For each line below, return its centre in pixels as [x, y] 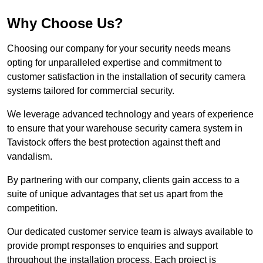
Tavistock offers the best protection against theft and [114, 143]
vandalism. [30, 157]
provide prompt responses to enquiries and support [112, 246]
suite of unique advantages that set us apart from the [115, 194]
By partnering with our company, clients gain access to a [123, 180]
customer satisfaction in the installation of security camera [126, 77]
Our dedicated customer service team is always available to [130, 232]
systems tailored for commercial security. [91, 91]
